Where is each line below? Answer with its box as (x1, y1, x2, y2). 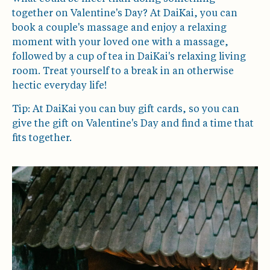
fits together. (12, 133, 72, 143)
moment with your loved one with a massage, (12, 38, 228, 48)
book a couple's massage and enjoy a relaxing (12, 24, 227, 34)
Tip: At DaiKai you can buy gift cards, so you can (12, 104, 239, 115)
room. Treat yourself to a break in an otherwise (12, 67, 234, 77)
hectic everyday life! (12, 81, 107, 92)
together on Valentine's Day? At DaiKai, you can (12, 9, 237, 19)
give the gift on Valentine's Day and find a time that (12, 119, 254, 129)
